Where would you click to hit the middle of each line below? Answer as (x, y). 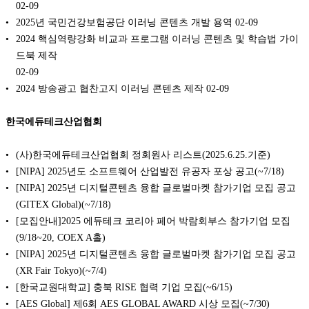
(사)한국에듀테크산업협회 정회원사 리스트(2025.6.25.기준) (143, 154)
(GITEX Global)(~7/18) (63, 204)
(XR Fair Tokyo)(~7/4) (61, 270)
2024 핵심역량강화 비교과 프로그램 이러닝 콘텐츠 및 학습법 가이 (157, 39)
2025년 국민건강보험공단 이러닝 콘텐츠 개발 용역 (124, 22)
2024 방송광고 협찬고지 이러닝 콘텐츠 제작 (110, 89)
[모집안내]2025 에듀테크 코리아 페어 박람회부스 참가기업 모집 (153, 220)
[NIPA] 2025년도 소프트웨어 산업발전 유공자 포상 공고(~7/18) (150, 171)
